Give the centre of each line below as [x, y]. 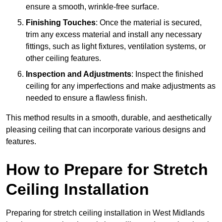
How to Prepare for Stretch [107, 169]
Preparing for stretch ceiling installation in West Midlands [105, 213]
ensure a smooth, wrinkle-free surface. [92, 6]
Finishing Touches [61, 22]
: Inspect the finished [167, 74]
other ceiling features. [63, 58]
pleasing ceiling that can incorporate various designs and [106, 129]
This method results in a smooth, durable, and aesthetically [109, 117]
